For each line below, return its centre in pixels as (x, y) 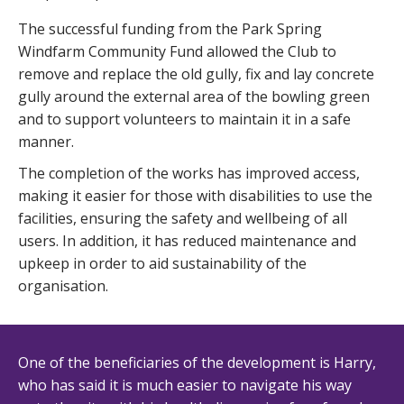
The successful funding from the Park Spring (170, 29)
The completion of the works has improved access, (189, 173)
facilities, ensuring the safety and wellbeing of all (183, 218)
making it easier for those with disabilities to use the (195, 196)
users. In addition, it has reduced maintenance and (187, 241)
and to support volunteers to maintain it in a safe (184, 119)
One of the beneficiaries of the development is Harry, (197, 363)
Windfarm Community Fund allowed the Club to (177, 51)
